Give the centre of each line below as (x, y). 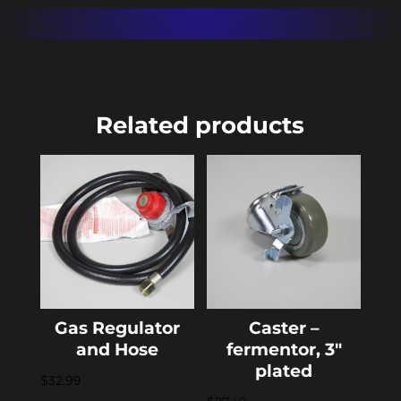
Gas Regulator (117, 328)
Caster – (284, 328)
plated (284, 371)
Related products (200, 126)
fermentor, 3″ (284, 349)
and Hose (117, 349)
